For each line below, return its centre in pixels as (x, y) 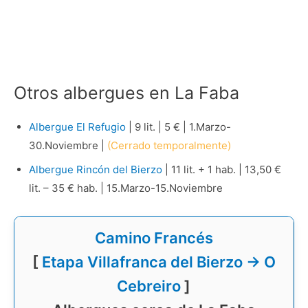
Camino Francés (154, 238)
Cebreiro (149, 286)
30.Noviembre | (68, 145)
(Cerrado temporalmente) (169, 145)
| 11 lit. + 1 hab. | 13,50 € (221, 169)
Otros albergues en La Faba (126, 92)
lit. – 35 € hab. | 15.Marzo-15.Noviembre (125, 188)
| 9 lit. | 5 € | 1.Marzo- (178, 126)
